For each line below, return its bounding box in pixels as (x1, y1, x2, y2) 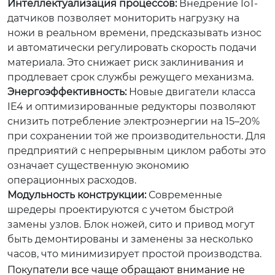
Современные (146, 189, 222, 201)
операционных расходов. (7, 174, 136, 186)
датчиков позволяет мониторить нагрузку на (7, 12, 239, 24)
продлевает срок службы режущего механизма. (7, 71, 254, 83)
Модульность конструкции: (7, 189, 146, 201)
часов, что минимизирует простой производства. (7, 248, 261, 260)
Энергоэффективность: (7, 86, 126, 98)
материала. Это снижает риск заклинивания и (7, 56, 244, 68)
